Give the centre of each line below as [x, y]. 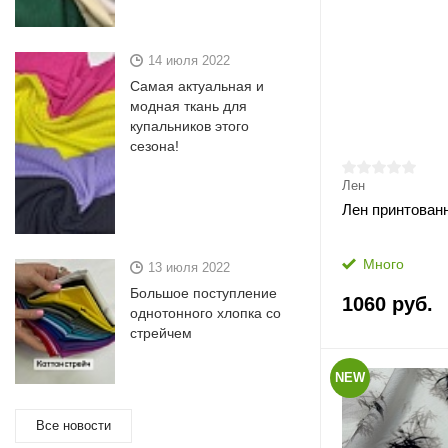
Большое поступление [203, 292]
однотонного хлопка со [205, 312]
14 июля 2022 [189, 60]
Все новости [73, 425]
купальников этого [189, 125]
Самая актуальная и [197, 85]
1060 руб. [387, 304]
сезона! [154, 145]
